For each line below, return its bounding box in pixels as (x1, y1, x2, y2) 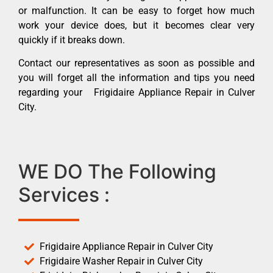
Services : (18, 182, 110, 207)
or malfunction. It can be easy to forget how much (18, 4, 255, 16)
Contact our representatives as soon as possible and (18, 57, 255, 69)
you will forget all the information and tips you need (18, 72, 255, 84)
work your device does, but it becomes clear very (18, 19, 255, 31)
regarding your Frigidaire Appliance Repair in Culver (18, 87, 255, 99)
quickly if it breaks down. (18, 34, 125, 46)
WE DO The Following (18, 159, 216, 183)
